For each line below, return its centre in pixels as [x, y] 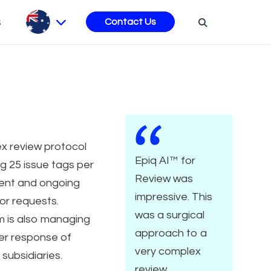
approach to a [171, 233]
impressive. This [174, 197]
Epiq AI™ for [165, 160]
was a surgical [170, 215]
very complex [168, 251]
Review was [164, 178]
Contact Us [131, 22]
